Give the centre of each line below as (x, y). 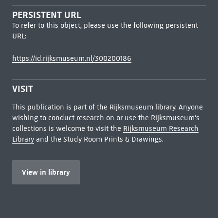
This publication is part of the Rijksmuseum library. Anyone (107, 107)
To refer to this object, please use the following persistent (105, 25)
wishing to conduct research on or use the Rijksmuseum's (106, 118)
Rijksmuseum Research (161, 128)
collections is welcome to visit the (67, 128)
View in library (46, 172)
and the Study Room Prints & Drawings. (99, 139)
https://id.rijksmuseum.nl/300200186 (72, 58)
